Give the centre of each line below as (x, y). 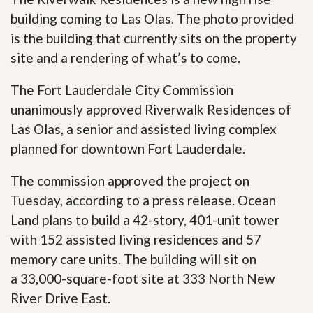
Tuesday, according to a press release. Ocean (143, 200)
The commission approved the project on (130, 180)
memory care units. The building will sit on (133, 259)
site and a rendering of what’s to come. (125, 57)
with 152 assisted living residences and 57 (136, 239)
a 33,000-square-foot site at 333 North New (143, 278)
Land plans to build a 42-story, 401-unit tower (145, 219)
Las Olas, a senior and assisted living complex (144, 129)
